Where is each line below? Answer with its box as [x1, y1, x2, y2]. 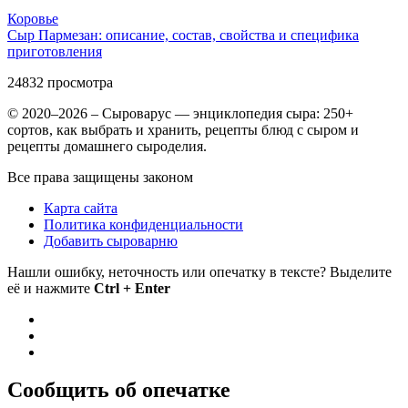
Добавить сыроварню [44, 232, 178, 249]
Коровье [7, 10, 58, 26]
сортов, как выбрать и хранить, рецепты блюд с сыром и [7, 121, 359, 138]
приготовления [7, 43, 102, 59]
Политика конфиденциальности [44, 216, 243, 232]
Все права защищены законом [7, 168, 193, 185]
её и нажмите [7, 280, 94, 296]
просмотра [44, 74, 113, 90]
